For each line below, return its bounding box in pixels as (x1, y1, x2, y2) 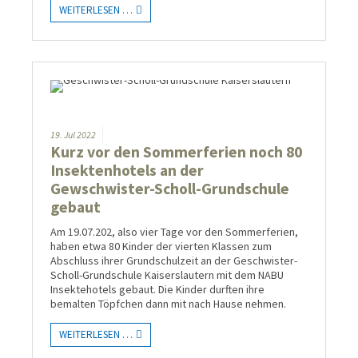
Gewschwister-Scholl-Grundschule (50, 179, 289, 199)
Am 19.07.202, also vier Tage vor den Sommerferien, (50, 225, 298, 240)
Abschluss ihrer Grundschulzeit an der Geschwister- (50, 253, 297, 268)
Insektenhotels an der (50, 161, 204, 181)
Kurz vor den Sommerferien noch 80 (50, 142, 302, 162)
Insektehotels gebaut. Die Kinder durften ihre (50, 282, 265, 297)
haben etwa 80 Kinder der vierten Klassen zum (50, 239, 272, 254)
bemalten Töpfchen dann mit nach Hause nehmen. (50, 296, 286, 312)
